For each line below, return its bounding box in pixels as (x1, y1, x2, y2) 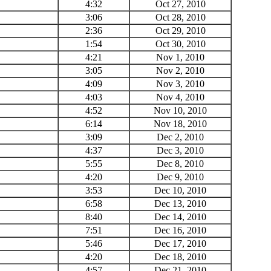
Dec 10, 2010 (154, 184, 206, 195)
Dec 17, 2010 (154, 238, 206, 249)
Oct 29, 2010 (155, 25, 206, 36)
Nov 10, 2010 (154, 105, 207, 116)
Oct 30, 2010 (155, 38, 206, 49)
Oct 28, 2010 (155, 11, 206, 22)
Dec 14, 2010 (154, 211, 206, 222)
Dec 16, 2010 (154, 224, 206, 235)
